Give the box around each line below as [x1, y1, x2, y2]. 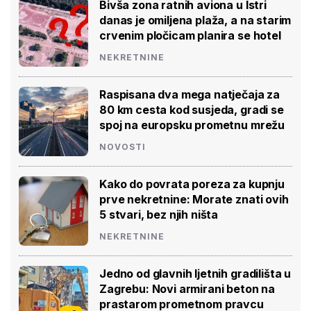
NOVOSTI [99, 141, 146, 152]
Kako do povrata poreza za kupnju [99, 176, 285, 191]
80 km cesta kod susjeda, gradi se [99, 102, 284, 117]
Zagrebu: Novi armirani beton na [99, 281, 276, 296]
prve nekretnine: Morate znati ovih [99, 192, 289, 206]
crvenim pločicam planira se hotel [99, 28, 281, 42]
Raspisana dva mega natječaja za [99, 87, 280, 101]
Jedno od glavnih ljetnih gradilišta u [99, 266, 292, 280]
